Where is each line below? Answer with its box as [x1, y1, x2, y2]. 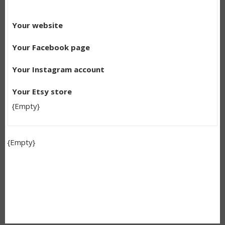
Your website [12, 20, 63, 30]
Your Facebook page [12, 42, 90, 52]
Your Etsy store [12, 86, 72, 96]
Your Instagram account [12, 64, 104, 74]
